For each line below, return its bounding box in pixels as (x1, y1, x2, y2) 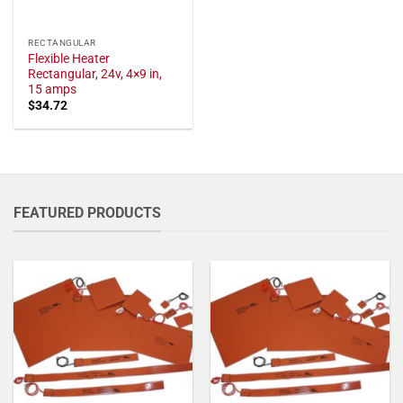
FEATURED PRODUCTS (13, 203, 161, 221)
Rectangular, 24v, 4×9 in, (28, 66, 163, 81)
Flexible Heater (28, 50, 111, 66)
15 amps (28, 81, 77, 96)
